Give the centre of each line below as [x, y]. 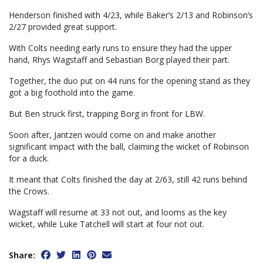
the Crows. [29, 191]
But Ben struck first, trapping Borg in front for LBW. [107, 114]
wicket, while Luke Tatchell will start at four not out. [107, 224]
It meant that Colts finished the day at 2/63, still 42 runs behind [128, 180]
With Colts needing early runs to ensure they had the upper [120, 48]
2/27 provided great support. [63, 27]
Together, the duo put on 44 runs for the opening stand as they [129, 81]
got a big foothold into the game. [72, 93]
